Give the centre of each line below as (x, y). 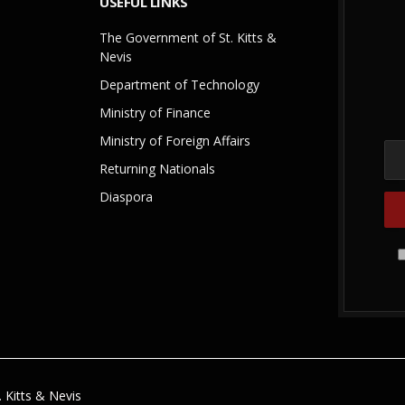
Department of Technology (179, 85)
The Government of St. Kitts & (188, 38)
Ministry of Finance (155, 113)
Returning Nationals (157, 169)
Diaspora (126, 197)
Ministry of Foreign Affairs (175, 141)
